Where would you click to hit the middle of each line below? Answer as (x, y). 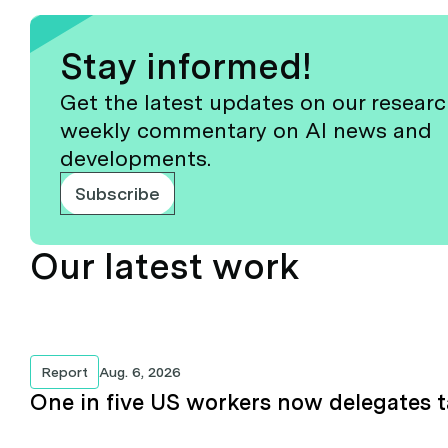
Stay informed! (186, 66)
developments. (135, 157)
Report (69, 371)
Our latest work (165, 266)
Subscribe (117, 193)
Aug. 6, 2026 (145, 371)
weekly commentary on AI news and (246, 129)
